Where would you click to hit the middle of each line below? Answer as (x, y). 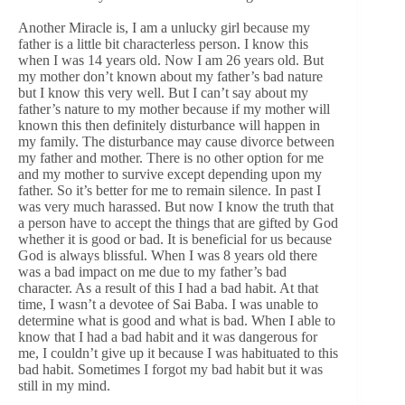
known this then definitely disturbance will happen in (169, 125)
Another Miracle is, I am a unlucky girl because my (164, 27)
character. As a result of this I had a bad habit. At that (168, 287)
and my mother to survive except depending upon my (170, 174)
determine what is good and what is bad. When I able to (177, 320)
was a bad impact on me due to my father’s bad (152, 271)
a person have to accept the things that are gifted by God (178, 222)
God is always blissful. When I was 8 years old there (168, 255)
